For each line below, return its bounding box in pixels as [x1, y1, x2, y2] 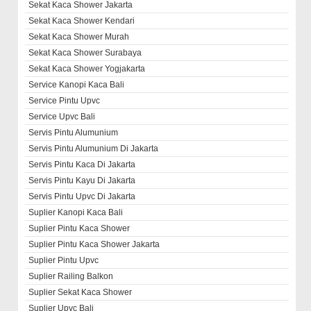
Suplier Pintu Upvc [28, 255, 99, 266]
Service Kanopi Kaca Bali [28, 80, 125, 90]
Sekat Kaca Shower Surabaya [28, 48, 142, 58]
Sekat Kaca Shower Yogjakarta [28, 64, 146, 74]
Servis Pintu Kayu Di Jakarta [28, 176, 136, 186]
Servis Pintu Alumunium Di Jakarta [28, 144, 159, 154]
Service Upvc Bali [28, 112, 96, 122]
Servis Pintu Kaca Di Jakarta [28, 160, 136, 170]
